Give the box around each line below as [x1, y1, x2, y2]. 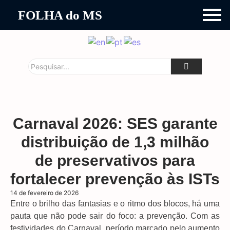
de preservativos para [35, 151, 195, 169]
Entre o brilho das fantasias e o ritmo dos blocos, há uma [10, 199, 220, 208]
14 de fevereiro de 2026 [10, 188, 79, 197]
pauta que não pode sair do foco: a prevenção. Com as [10, 211, 220, 220]
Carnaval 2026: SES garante [12, 114, 218, 132]
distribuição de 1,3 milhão [21, 133, 209, 150]
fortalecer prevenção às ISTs [10, 170, 220, 187]
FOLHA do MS [18, 8, 102, 22]
